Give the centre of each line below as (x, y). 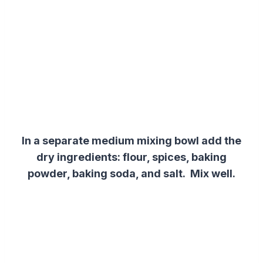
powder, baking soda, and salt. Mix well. (131, 173)
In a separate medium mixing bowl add (123, 140)
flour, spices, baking (175, 157)
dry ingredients (77, 157)
